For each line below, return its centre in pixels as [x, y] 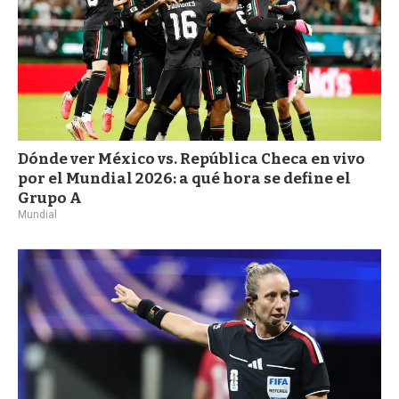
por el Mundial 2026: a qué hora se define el [184, 178]
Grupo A [50, 198]
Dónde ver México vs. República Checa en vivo [191, 159]
